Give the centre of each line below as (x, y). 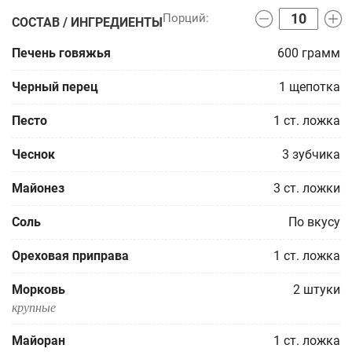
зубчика (316, 154)
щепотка (315, 87)
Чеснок (33, 154)
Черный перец (55, 87)
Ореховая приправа (70, 256)
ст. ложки (312, 188)
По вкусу (314, 222)
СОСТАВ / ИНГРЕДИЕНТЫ (87, 22)
